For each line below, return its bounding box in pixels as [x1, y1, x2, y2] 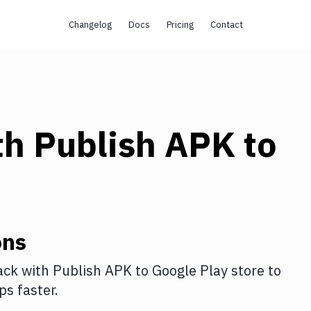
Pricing [166, 19, 194, 31]
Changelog [68, 19, 112, 31]
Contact [210, 19, 243, 31]
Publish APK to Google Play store [53, 261, 264, 280]
